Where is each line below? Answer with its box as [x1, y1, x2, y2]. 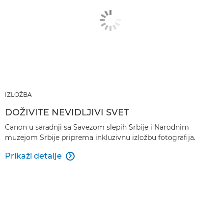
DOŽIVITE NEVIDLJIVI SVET [5, 107, 129, 118]
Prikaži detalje [5, 151, 62, 161]
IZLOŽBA [5, 90, 32, 98]
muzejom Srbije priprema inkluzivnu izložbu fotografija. [5, 133, 195, 142]
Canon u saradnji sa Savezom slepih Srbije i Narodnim [5, 122, 189, 132]
